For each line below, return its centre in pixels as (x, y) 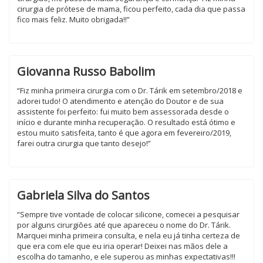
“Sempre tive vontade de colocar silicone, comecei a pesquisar (128, 214)
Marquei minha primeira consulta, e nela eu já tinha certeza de (129, 235)
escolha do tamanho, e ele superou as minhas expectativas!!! (126, 257)
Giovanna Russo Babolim (86, 71)
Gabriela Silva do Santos (83, 195)
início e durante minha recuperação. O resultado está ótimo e (126, 122)
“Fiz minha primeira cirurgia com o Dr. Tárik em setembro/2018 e (130, 90)
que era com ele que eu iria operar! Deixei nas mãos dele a (122, 246)
